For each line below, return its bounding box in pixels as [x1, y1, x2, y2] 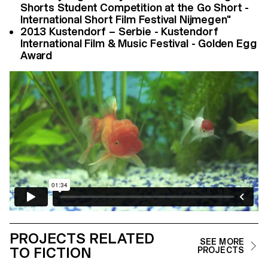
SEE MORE [199, 236, 244, 246]
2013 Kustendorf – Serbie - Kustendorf [20, 25, 218, 38]
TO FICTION [10, 243, 92, 261]
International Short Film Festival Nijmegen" [20, 13, 232, 26]
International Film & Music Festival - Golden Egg [20, 36, 257, 50]
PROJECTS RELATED [10, 229, 154, 247]
